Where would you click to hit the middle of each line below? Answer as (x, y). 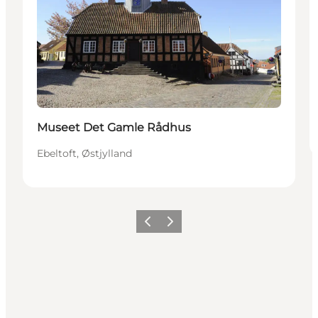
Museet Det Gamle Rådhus (114, 127)
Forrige (154, 226)
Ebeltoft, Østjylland (84, 153)
